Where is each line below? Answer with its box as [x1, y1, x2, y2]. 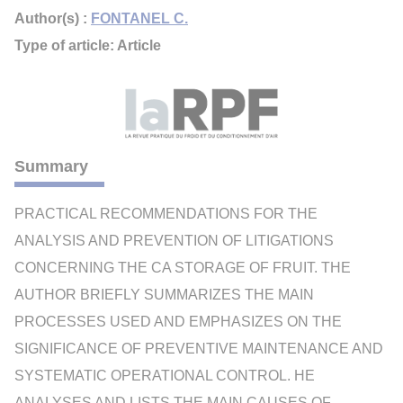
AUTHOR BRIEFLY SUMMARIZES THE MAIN [14, 286, 314, 302]
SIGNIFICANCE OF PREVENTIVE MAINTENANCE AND [14, 340, 383, 356]
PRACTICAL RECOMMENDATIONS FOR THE [14, 205, 318, 221]
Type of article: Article [14, 38, 161, 53]
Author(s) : [14, 11, 91, 26]
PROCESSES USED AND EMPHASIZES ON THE [14, 313, 342, 329]
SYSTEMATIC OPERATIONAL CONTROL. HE [14, 367, 315, 383]
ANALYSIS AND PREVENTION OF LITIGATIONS [14, 232, 334, 248]
